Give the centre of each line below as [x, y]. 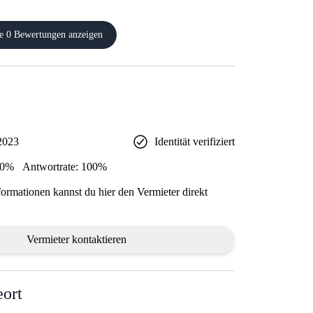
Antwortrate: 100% [65, 167]
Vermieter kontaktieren [77, 240]
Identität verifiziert [194, 142]
